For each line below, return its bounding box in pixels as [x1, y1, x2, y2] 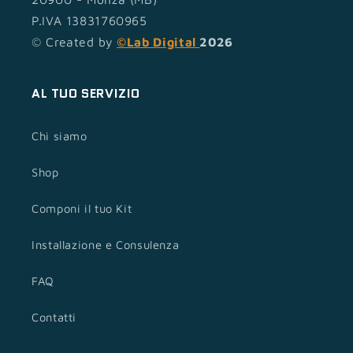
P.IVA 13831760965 [32, 13, 147, 28]
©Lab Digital [117, 34, 200, 49]
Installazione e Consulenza [32, 238, 180, 252]
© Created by [32, 34, 113, 49]
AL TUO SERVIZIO [32, 84, 140, 102]
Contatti [32, 310, 77, 325]
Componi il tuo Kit [32, 202, 132, 216]
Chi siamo [32, 129, 87, 143]
